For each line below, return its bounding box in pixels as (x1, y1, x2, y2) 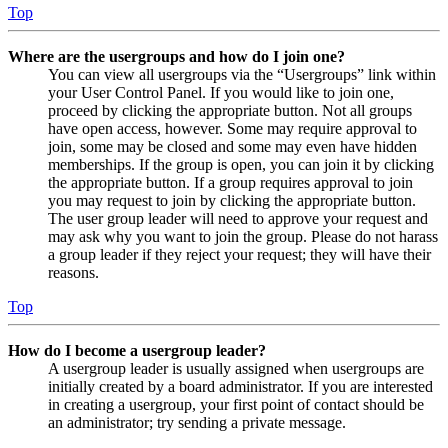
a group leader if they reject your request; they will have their (48, 246, 431, 264)
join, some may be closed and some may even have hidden (48, 138, 417, 156)
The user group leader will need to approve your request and (48, 210, 428, 228)
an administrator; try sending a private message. (48, 414, 346, 432)
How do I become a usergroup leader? (8, 342, 266, 360)
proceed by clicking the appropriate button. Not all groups (48, 102, 412, 120)
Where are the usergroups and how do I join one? (8, 48, 345, 66)
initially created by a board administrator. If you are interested (48, 378, 433, 396)
